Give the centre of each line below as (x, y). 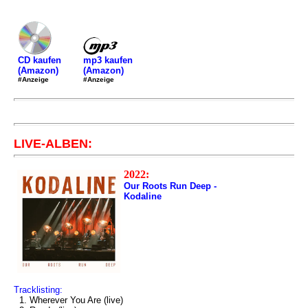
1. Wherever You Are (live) (68, 300)
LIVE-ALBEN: (53, 144)
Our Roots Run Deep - (170, 186)
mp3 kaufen (108, 60)
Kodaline (143, 196)
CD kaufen (40, 60)
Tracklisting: (38, 290)
